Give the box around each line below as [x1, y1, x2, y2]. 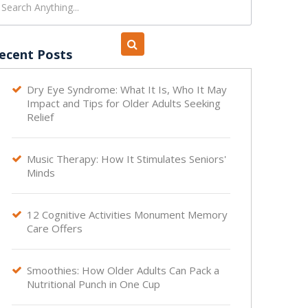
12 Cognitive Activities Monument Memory [27, 208, 228, 221]
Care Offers [27, 221, 82, 235]
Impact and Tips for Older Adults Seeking [27, 96, 221, 110]
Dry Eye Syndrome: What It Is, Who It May [27, 82, 227, 96]
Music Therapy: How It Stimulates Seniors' [27, 152, 226, 166]
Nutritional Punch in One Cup [27, 277, 160, 291]
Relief [27, 110, 54, 124]
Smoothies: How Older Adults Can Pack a [27, 263, 219, 277]
